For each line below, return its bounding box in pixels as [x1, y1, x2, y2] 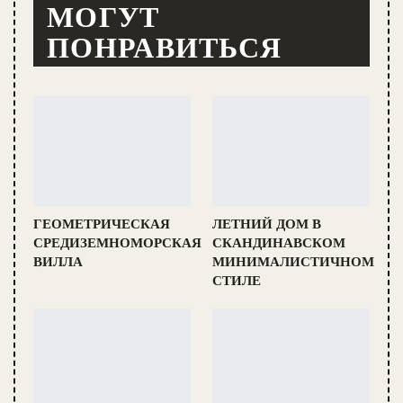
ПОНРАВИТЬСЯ [47, 31, 282, 64]
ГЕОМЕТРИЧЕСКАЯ [33, 217, 170, 232]
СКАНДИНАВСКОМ [212, 236, 345, 251]
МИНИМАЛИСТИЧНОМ [212, 255, 374, 270]
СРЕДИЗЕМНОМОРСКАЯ [33, 236, 201, 251]
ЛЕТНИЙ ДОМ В [212, 217, 321, 232]
